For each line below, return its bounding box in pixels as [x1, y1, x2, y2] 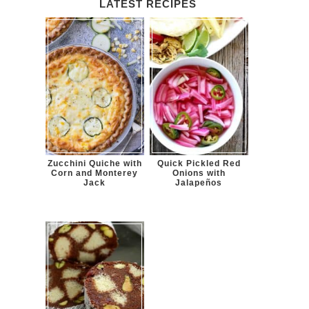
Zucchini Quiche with [47, 159, 142, 169]
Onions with [172, 168, 226, 179]
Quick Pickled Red [157, 159, 241, 169]
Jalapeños [175, 178, 223, 188]
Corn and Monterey [51, 168, 139, 179]
